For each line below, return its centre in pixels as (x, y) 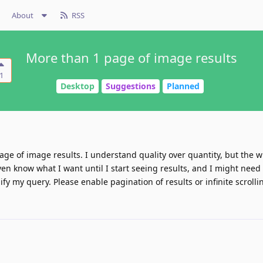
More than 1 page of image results (131, 58)
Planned (183, 86)
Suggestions (131, 86)
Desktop (77, 86)
